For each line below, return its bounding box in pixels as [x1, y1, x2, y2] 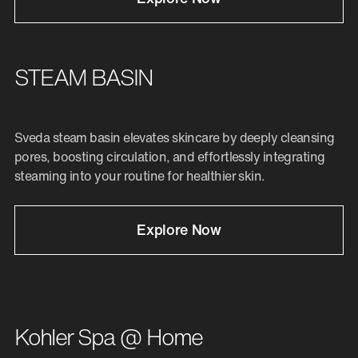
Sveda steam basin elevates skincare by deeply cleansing [14, 128, 335, 148]
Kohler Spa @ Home [14, 320, 203, 354]
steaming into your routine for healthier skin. [14, 166, 265, 186]
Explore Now [137, 219, 221, 241]
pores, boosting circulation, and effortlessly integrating [14, 147, 325, 167]
